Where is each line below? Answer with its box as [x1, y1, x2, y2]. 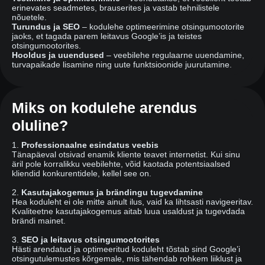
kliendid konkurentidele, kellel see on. [12, 169, 151, 179]
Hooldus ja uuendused [12, 50, 104, 60]
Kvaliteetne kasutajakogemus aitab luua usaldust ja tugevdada [12, 206, 245, 216]
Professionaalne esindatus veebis [21, 140, 159, 150]
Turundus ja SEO [12, 22, 80, 32]
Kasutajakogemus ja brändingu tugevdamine [21, 188, 203, 198]
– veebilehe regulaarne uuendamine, [104, 50, 244, 60]
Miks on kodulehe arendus [12, 99, 197, 117]
